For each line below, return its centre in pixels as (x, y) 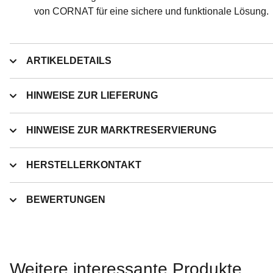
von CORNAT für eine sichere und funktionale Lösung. (151, 11)
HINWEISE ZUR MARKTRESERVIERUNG (121, 130)
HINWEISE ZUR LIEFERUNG (92, 95)
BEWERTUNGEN (66, 200)
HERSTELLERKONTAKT (84, 165)
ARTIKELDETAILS (69, 61)
